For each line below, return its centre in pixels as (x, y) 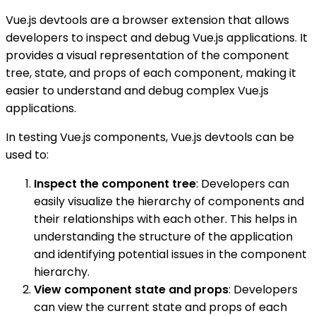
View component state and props (131, 290)
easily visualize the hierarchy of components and (169, 202)
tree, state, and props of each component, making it (151, 73)
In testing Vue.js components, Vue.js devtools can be (150, 138)
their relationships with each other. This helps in (165, 219)
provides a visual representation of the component (147, 56)
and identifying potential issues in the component (170, 255)
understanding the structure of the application (163, 237)
